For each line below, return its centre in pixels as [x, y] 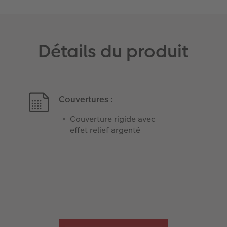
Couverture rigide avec [113, 119]
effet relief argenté [105, 130]
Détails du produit [113, 51]
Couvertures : [86, 99]
